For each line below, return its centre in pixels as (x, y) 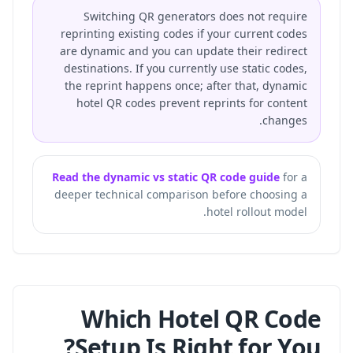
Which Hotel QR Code (201, 319)
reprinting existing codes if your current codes (184, 33)
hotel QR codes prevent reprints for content (192, 103)
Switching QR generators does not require (195, 16)
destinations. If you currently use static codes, (186, 68)
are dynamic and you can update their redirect (184, 51)
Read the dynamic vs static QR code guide (166, 177)
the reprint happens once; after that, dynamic (186, 85)
